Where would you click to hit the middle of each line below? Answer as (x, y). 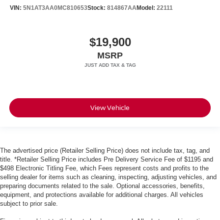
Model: (147, 8)
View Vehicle (110, 108)
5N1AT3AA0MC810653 (55, 8)
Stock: (97, 8)
